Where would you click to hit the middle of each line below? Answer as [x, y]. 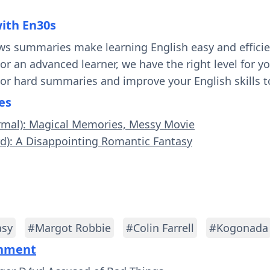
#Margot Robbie [69, 228]
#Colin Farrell [160, 228]
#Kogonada [239, 228]
